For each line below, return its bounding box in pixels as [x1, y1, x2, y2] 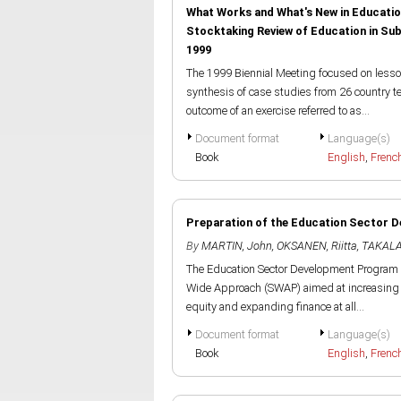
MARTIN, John [201, 239, 272, 252]
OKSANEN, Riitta [277, 239, 357, 252]
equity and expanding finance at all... [186, 300, 364, 313]
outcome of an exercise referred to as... [186, 104, 370, 117]
